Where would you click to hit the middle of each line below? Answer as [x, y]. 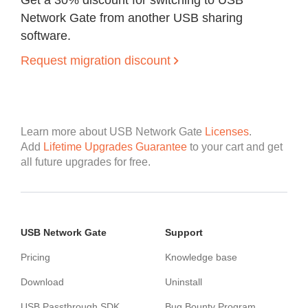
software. [46, 36]
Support [184, 232]
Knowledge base [201, 257]
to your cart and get [235, 147]
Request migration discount [96, 60]
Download [42, 282]
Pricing [35, 257]
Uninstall [184, 282]
